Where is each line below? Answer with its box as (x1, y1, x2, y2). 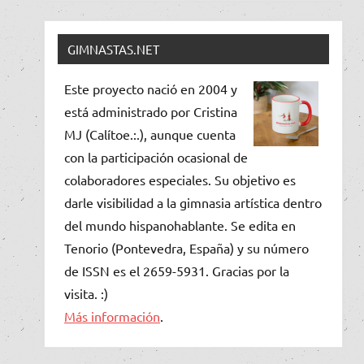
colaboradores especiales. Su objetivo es (64, 171, 296, 188)
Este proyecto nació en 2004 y (64, 80, 237, 97)
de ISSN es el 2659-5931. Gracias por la (64, 262, 289, 279)
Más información (64, 307, 160, 324)
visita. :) (64, 284, 108, 301)
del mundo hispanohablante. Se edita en (64, 216, 296, 233)
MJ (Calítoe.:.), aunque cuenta (64, 125, 236, 142)
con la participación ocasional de (64, 148, 248, 165)
